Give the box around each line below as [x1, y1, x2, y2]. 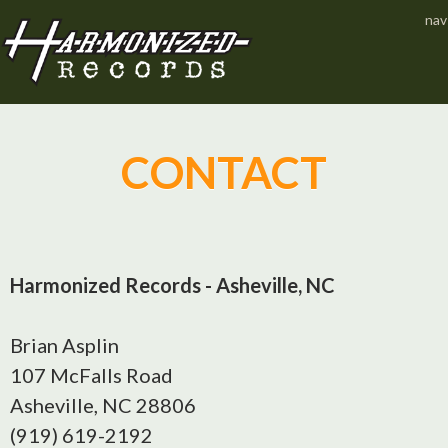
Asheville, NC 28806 [10, 393, 196, 417]
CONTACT [121, 146, 327, 198]
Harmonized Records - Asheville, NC [10, 273, 335, 297]
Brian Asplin [10, 333, 119, 357]
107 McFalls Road [10, 363, 173, 387]
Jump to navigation [139, 5, 309, 29]
